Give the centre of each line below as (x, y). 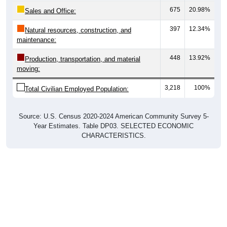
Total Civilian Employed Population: (77, 89)
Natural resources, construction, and (78, 30)
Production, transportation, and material (83, 59)
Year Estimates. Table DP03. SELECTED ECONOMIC (113, 126)
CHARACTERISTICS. (113, 135)
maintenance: (36, 40)
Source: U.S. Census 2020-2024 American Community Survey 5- (113, 116)
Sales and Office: (50, 11)
